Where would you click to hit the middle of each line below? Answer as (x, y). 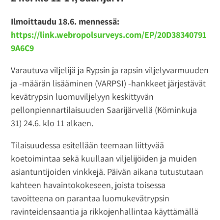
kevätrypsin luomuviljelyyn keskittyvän (82, 96)
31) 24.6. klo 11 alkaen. (52, 123)
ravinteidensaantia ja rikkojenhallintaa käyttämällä (105, 211)
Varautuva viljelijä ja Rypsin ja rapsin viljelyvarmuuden (110, 70)
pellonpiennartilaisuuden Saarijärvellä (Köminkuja (104, 110)
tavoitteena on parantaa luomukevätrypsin (90, 198)
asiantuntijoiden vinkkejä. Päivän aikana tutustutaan (107, 171)
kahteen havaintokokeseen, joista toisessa (88, 185)
